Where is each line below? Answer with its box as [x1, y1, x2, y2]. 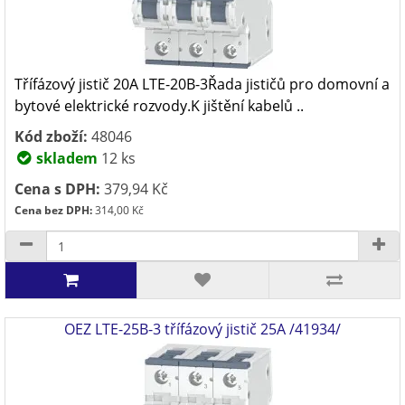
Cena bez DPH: [14, 202, 92, 218]
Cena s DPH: [14, 179, 100, 199]
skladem [33, 148, 98, 168]
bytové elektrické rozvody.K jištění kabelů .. [14, 96, 304, 116]
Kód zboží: [14, 127, 88, 146]
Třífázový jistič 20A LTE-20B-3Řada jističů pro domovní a [14, 74, 390, 94]
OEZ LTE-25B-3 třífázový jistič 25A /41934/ [64, 319, 341, 339]
